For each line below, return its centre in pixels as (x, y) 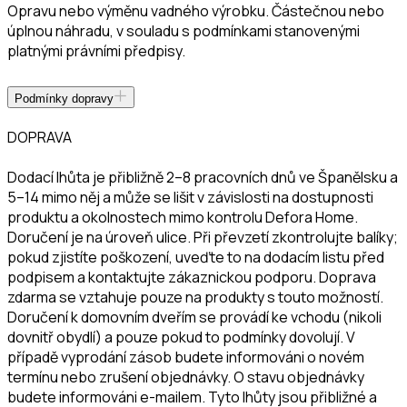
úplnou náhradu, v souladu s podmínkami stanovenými (184, 30)
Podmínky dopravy (64, 98)
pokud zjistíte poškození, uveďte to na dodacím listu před (196, 257)
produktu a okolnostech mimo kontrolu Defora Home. (183, 217)
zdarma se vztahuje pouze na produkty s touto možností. (195, 297)
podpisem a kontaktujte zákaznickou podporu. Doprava (192, 277)
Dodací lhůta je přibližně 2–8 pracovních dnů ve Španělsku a (203, 177)
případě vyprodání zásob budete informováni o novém (186, 357)
